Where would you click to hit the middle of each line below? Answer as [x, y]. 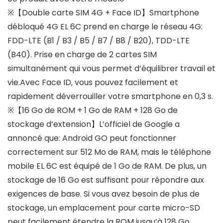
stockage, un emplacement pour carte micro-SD [104, 208]
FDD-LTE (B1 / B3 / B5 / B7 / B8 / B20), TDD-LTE [99, 41]
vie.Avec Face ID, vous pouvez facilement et [93, 83]
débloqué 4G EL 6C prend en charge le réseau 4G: [105, 27]
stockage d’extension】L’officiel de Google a [94, 124]
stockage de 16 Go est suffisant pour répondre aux [106, 180]
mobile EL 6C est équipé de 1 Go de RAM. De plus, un [107, 166]
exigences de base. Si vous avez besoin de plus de [104, 194]
